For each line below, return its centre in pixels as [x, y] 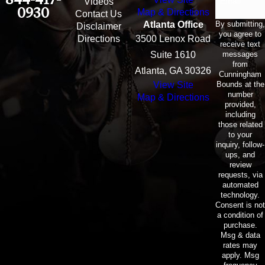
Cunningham [240, 74]
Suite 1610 [173, 54]
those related [240, 124]
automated [240, 185]
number [240, 94]
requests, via [240, 174]
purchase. [240, 225]
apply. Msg [240, 255]
